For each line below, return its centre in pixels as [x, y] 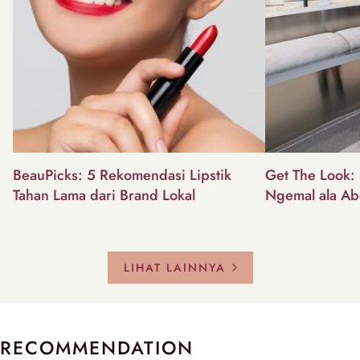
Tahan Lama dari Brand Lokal [104, 195]
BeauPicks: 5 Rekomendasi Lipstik [122, 175]
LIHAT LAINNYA [174, 267]
